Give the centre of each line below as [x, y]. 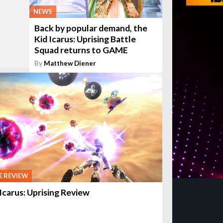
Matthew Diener [70, 63]
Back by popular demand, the [91, 28]
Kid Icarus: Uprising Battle [85, 39]
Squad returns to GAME [81, 50]
